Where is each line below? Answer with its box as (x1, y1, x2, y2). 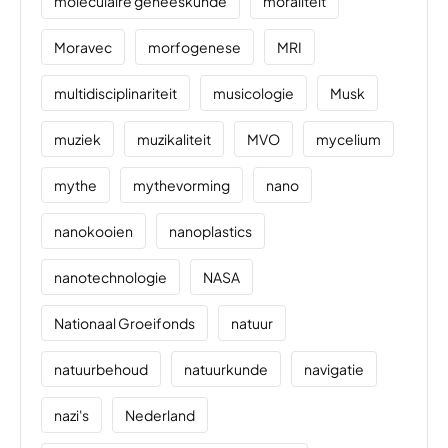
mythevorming (133, 175, 230, 194)
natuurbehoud (54, 359, 148, 378)
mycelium (316, 129, 381, 148)
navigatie (304, 359, 364, 378)
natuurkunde (184, 359, 268, 378)
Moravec (54, 37, 112, 56)
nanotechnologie (54, 267, 167, 286)
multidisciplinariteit (54, 83, 177, 102)
